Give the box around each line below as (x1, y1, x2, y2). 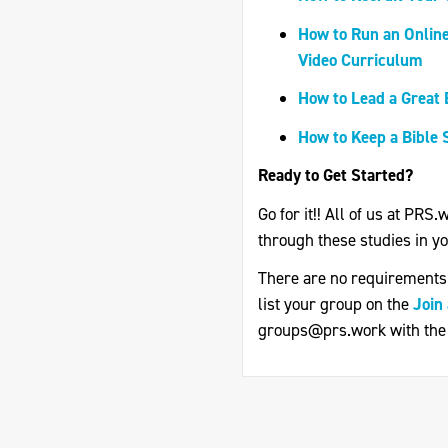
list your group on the (258, 293, 413, 315)
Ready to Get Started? (258, 164, 413, 186)
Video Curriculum (298, 48, 423, 71)
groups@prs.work (258, 319, 386, 341)
